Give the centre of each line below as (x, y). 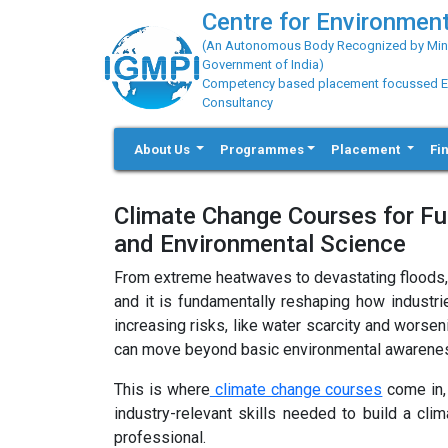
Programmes (262, 149)
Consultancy (237, 102)
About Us (163, 149)
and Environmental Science (260, 244)
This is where (162, 389)
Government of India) (263, 64)
